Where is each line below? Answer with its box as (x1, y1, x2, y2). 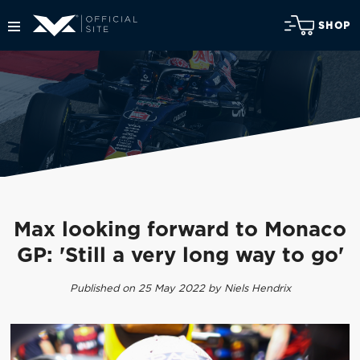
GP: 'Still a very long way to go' (16, 246, 344, 267)
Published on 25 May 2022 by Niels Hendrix (69, 283, 291, 294)
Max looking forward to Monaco (14, 220, 346, 241)
